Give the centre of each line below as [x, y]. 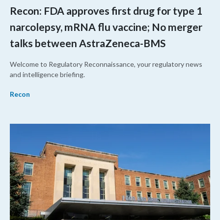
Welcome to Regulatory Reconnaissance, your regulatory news [106, 64]
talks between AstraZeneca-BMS [88, 43]
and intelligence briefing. [47, 75]
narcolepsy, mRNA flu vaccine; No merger [106, 27]
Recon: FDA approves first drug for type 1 [106, 11]
